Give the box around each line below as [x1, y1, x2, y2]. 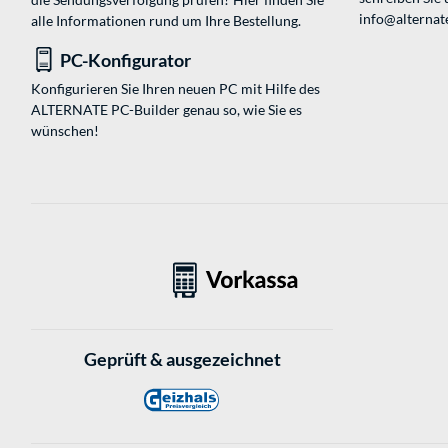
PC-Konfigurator [60, 49, 191, 72]
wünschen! [31, 122, 99, 140]
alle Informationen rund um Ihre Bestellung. [31, 12, 301, 30]
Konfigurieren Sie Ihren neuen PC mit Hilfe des [31, 80, 320, 98]
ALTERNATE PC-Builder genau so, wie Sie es [31, 101, 302, 119]
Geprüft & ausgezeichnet [83, 348, 281, 370]
